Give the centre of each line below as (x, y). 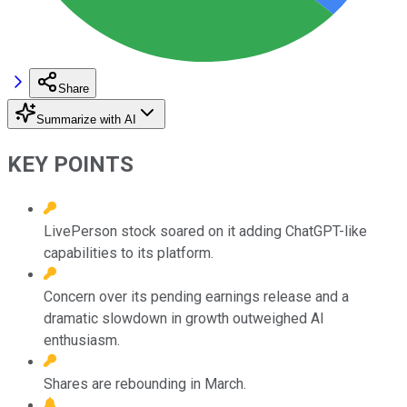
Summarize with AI (86, 119)
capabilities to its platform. (129, 253)
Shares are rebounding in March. (145, 383)
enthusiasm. (82, 340)
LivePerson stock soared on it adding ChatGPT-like (205, 231)
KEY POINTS (70, 164)
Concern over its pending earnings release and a (196, 296)
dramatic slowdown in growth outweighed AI (184, 318)
